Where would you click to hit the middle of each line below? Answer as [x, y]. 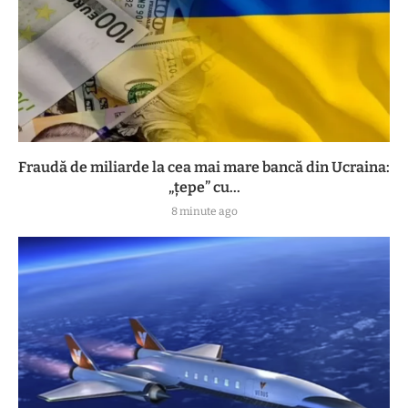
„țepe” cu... [204, 187]
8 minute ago [204, 211]
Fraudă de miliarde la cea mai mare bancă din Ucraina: [204, 167]
